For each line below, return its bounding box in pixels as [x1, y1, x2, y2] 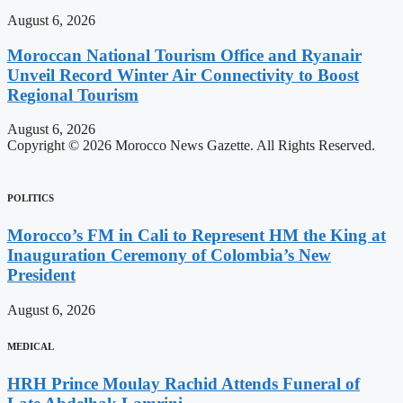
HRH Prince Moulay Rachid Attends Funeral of [7, 374, 360, 394]
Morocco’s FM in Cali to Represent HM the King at [7, 226, 386, 246]
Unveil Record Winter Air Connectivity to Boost [7, 65, 359, 85]
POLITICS [7, 193, 54, 204]
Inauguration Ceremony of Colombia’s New [7, 246, 331, 265]
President [7, 265, 76, 285]
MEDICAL [7, 341, 54, 353]
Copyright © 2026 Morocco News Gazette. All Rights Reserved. [7, 138, 375, 154]
